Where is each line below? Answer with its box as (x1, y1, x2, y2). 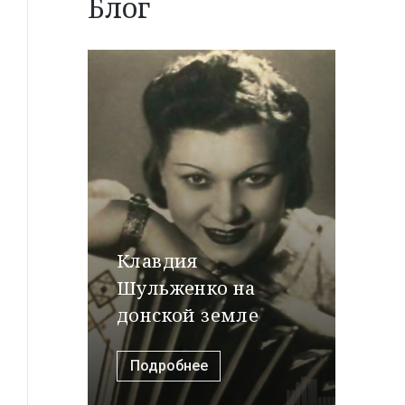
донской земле (116, 302, 259, 327)
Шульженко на (116, 275, 256, 300)
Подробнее (129, 356, 208, 374)
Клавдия (116, 248, 199, 273)
